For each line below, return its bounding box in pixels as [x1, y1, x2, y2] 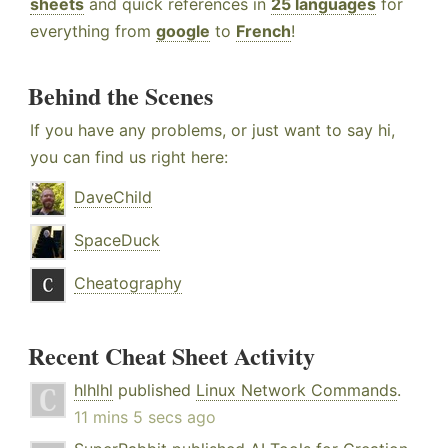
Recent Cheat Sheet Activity [28, 338, 315, 374]
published [113, 380, 196, 401]
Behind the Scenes [28, 78, 213, 114]
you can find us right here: [30, 147, 228, 168]
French [236, 21, 291, 42]
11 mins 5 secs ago [74, 407, 216, 428]
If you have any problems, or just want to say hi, [30, 120, 395, 141]
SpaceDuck [74, 230, 160, 251]
